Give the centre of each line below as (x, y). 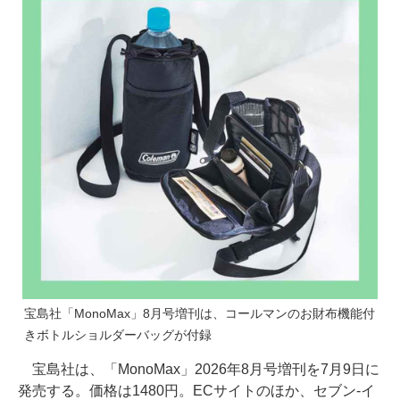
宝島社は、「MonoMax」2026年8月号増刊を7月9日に (199, 369)
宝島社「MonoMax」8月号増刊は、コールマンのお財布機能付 (200, 313)
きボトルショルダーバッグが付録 (118, 335)
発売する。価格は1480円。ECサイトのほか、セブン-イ (196, 391)
